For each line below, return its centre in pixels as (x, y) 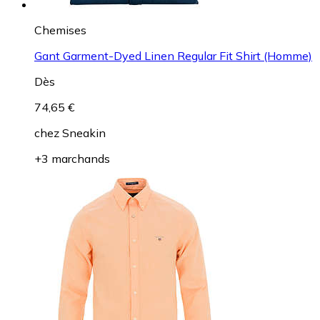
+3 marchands (72, 158)
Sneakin (84, 132)
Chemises (60, 30)
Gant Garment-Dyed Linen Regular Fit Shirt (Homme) (173, 55)
